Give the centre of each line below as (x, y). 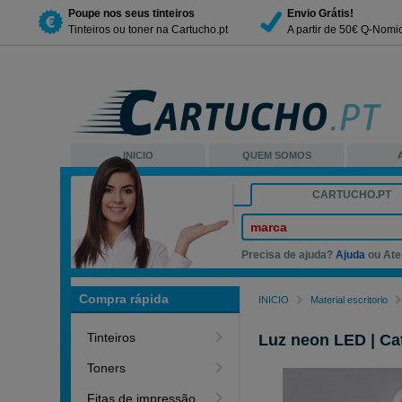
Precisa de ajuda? (289, 255)
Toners (107, 368)
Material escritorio (350, 300)
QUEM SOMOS (276, 155)
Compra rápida (124, 299)
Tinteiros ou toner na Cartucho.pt (148, 29)
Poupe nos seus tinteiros (131, 13)
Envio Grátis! (320, 13)
